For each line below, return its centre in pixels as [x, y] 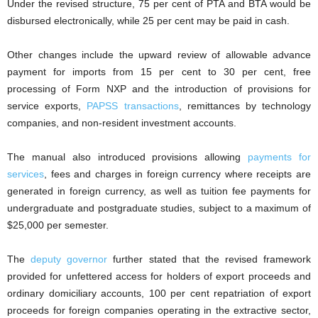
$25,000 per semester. [58, 225]
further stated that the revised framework [209, 259]
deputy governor [69, 259]
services [26, 174]
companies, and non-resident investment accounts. [122, 122]
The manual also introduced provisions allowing [128, 157]
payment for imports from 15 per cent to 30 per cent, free [159, 71]
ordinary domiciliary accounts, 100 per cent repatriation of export [159, 293]
